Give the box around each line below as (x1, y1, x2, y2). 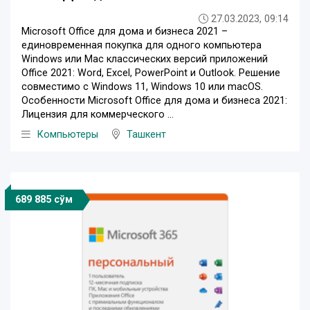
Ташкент (127, 129, 166, 141)
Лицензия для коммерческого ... (21, 109, 174, 121)
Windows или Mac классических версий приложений (21, 53, 268, 66)
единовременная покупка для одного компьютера (21, 39, 262, 52)
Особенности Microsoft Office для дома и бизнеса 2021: (21, 95, 287, 107)
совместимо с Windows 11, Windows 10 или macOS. (21, 81, 263, 93)
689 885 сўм (15, 194, 73, 206)
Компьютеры (37, 129, 98, 141)
